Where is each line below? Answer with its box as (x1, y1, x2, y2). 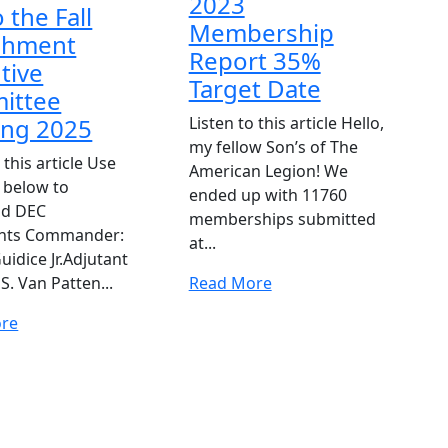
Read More (188, 271, 272, 294)
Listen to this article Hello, (188, 111, 384, 134)
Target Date (188, 71, 321, 105)
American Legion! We (188, 159, 348, 182)
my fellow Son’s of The (188, 135, 358, 158)
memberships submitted (188, 207, 376, 230)
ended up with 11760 (188, 183, 347, 206)
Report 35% (188, 43, 321, 77)
